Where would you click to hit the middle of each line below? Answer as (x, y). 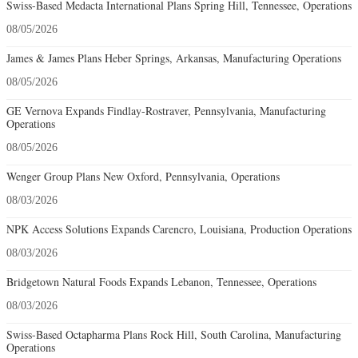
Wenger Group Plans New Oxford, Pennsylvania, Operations (143, 176)
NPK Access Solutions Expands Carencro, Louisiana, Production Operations (179, 229)
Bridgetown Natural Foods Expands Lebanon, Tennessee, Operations (161, 281)
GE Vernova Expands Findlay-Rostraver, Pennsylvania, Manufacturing (166, 110)
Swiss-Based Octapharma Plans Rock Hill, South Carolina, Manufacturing (174, 334)
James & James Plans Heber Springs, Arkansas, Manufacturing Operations (174, 58)
